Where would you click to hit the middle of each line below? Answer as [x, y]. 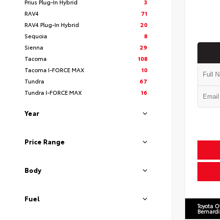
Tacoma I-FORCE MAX [55, 69]
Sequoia [36, 36]
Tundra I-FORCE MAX [53, 92]
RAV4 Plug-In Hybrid [52, 24]
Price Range [45, 141]
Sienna [34, 47]
